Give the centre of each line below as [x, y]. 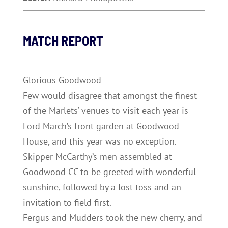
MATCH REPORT [63, 40]
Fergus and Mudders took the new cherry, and [112, 218]
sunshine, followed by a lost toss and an [102, 187]
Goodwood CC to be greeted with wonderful [109, 172]
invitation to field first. [67, 202]
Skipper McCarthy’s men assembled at [97, 156]
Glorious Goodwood [62, 80]
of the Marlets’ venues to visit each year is [105, 111]
